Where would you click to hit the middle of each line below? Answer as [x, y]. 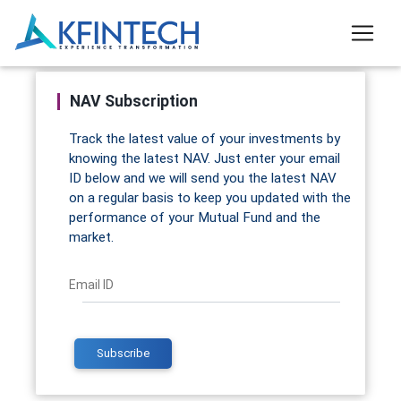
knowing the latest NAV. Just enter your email [205, 158]
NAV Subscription [134, 101]
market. [92, 237]
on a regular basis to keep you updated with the [210, 197]
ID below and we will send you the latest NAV [203, 178]
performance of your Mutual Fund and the [195, 217]
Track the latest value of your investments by [205, 138]
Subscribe [124, 353]
